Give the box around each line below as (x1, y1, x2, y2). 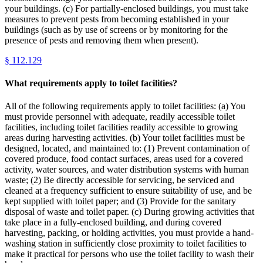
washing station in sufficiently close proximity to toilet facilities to (5, 238, 247, 249)
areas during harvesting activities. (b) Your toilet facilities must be (5, 133, 245, 143)
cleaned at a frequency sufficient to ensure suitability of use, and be (5, 186, 252, 196)
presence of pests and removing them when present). (5, 35, 198, 45)
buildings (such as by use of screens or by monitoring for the (5, 24, 228, 35)
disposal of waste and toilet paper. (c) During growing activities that (5, 207, 254, 217)
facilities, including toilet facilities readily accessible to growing (5, 122, 238, 133)
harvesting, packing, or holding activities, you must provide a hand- (5, 228, 254, 238)
